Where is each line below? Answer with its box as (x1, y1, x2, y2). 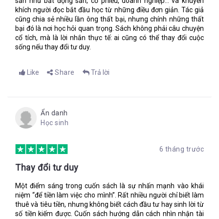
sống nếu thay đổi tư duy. (15, 43, 91, 51)
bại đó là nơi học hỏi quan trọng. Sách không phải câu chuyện (15, 24, 204, 32)
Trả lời (90, 68, 109, 76)
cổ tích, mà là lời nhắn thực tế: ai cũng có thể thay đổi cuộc (15, 34, 204, 42)
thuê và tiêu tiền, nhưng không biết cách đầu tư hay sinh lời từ (15, 200, 204, 208)
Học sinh (41, 119, 68, 127)
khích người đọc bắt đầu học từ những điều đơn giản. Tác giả (15, 6, 204, 14)
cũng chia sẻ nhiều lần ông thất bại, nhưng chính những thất (15, 15, 204, 23)
